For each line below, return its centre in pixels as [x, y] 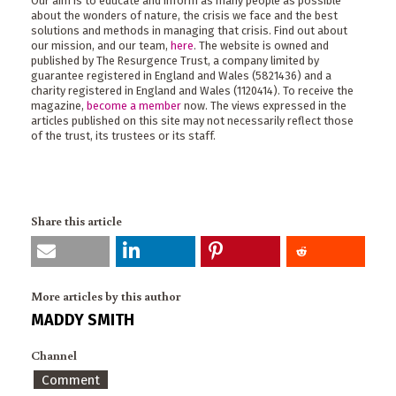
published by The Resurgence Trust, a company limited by [175, 60]
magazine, [59, 105]
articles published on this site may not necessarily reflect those [192, 120]
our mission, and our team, [101, 45]
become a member [134, 105]
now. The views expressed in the [264, 105]
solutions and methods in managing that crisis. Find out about [189, 30]
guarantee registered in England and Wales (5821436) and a [181, 75]
